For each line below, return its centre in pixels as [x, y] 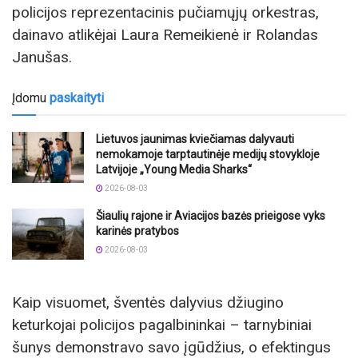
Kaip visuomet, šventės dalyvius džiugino [148, 303]
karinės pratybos [137, 231]
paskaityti [77, 98]
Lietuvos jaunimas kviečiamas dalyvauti [195, 139]
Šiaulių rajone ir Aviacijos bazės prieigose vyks [211, 216]
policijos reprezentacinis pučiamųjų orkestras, [165, 12]
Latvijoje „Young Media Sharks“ [174, 170]
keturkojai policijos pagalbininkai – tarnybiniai [162, 325]
